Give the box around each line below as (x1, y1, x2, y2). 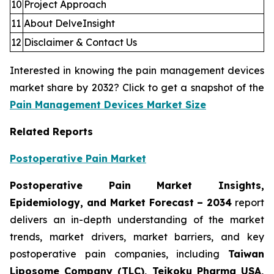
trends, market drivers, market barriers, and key (10, 231, 264, 243)
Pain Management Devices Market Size (10, 98, 206, 111)
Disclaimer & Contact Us (24, 36, 137, 49)
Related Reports (10, 125, 93, 138)
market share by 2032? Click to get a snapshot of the (10, 81, 264, 94)
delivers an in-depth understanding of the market (10, 213, 264, 226)
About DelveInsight (24, 17, 115, 30)
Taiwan (228, 248, 264, 261)
